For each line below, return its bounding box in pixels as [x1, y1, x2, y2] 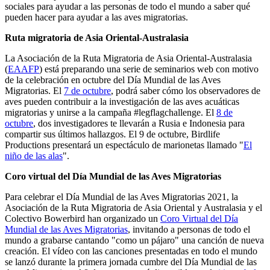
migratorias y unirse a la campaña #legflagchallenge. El [5, 107, 216, 118]
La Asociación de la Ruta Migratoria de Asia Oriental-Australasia [5, 52, 252, 63]
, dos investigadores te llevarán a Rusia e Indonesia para [33, 118, 245, 128]
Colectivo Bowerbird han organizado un [5, 213, 160, 224]
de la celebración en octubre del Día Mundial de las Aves [5, 74, 221, 85]
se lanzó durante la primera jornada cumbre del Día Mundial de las [5, 256, 257, 267]
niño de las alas [5, 150, 63, 161]
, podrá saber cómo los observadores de [111, 85, 260, 96]
